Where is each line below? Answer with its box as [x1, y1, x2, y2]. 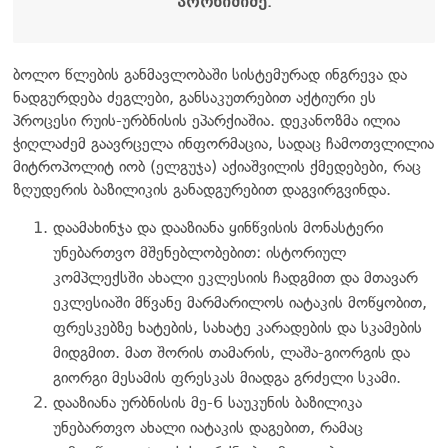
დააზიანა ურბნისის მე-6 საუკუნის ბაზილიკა [53, 392, 362, 412]
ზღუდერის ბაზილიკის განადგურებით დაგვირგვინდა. [13, 179, 391, 199]
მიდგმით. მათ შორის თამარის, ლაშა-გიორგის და [53, 342, 410, 362]
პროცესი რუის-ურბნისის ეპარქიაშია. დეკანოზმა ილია [13, 110, 400, 130]
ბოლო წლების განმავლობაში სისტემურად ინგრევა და [13, 64, 407, 84]
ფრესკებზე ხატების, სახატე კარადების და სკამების [53, 317, 422, 337]
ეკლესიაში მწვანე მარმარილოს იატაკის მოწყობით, [53, 292, 427, 312]
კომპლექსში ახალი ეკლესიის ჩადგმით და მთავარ [53, 267, 418, 287]
